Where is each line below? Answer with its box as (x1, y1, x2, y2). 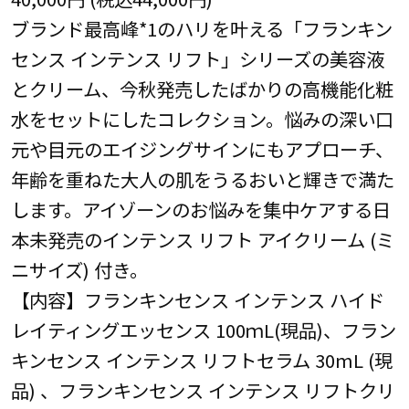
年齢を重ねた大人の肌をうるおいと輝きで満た (10, 165, 394, 194)
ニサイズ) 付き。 (10, 256, 148, 284)
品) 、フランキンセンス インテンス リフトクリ (10, 376, 395, 404)
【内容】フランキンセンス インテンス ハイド (10, 286, 384, 314)
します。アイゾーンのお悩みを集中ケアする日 (10, 195, 391, 224)
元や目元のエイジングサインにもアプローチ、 (10, 135, 393, 163)
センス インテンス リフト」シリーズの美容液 (10, 45, 384, 73)
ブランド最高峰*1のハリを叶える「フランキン (10, 15, 393, 43)
